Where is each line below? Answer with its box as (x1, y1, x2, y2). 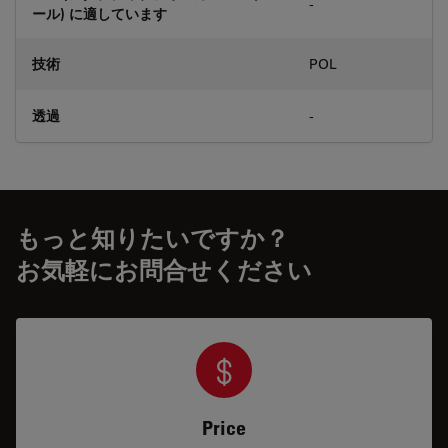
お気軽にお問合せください (16, 254, 312, 284)
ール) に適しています (32, 3, 167, 23)
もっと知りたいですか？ (16, 222, 289, 252)
